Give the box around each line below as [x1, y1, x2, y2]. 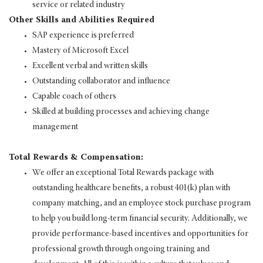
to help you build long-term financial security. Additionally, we [32, 214, 248, 223]
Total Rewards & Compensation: [9, 153, 143, 162]
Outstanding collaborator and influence [32, 76, 170, 86]
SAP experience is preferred [32, 31, 134, 40]
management [32, 122, 78, 131]
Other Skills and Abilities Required [9, 15, 154, 25]
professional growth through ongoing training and [32, 244, 210, 254]
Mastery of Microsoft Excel [32, 46, 129, 55]
